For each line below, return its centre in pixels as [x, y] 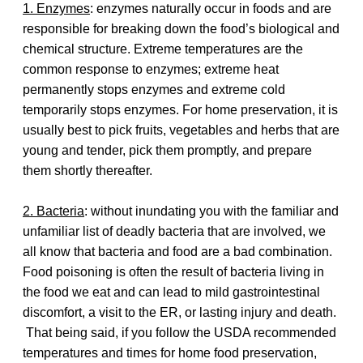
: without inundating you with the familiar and [211, 211]
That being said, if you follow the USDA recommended [179, 332]
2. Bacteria [53, 211]
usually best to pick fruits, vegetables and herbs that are [181, 130]
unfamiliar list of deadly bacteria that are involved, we [174, 231]
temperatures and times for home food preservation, [170, 352]
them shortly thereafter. [88, 170]
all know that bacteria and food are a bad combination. [177, 251]
